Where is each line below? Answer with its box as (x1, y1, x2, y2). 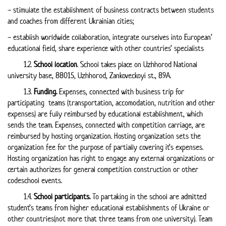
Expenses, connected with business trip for (57, 86, 184, 97)
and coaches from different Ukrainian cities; (8, 16, 134, 26)
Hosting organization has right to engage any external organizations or (8, 153, 214, 163)
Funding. (34, 86, 57, 97)
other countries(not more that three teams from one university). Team (8, 213, 212, 224)
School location (34, 59, 77, 70)
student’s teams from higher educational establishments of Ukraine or (8, 202, 209, 213)
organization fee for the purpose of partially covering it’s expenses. (8, 142, 203, 152)
